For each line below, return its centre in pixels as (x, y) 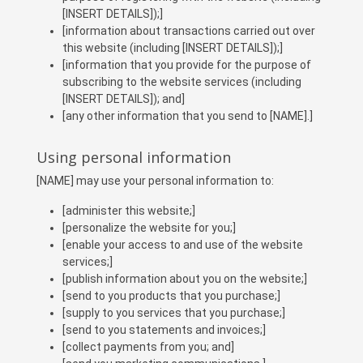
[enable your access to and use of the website (183, 245)
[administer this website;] (129, 211)
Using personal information (134, 157)
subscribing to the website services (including (182, 82)
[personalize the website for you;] (149, 228)
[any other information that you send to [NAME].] (188, 116)
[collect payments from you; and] (148, 347)
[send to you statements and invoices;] (164, 330)
